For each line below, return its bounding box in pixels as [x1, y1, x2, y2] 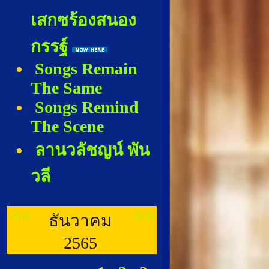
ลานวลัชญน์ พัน [35, 141, 150, 159]
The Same [31, 79, 102, 97]
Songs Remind [35, 98, 139, 116]
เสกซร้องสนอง [31, 11, 136, 29]
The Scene [31, 117, 104, 136]
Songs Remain [35, 59, 138, 78]
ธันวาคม [49, 211, 112, 230]
